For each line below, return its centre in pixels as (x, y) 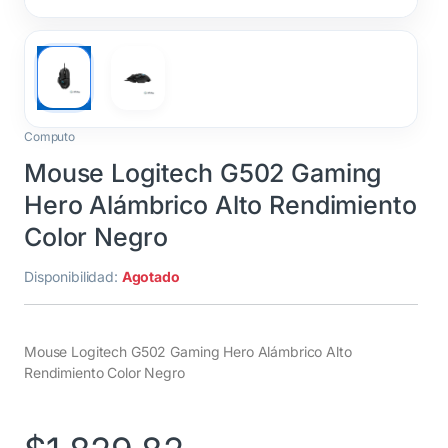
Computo (50, 136)
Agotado (150, 276)
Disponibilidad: (73, 276)
